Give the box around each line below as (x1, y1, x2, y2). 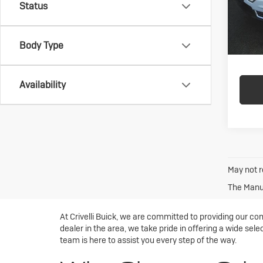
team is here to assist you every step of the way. (60, 234, 237, 245)
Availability (19, 79, 66, 91)
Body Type (19, 39, 63, 52)
